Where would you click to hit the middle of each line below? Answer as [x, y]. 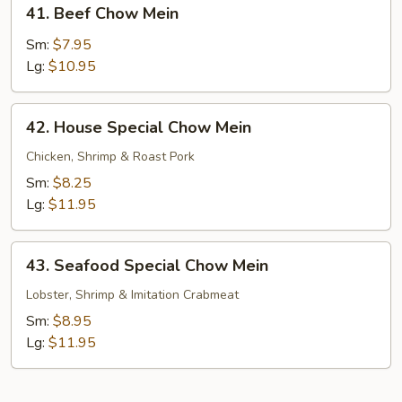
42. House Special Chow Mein [139, 127]
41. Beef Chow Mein [102, 13]
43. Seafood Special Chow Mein [147, 266]
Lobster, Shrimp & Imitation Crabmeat [132, 295]
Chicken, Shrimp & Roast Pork [110, 157]
